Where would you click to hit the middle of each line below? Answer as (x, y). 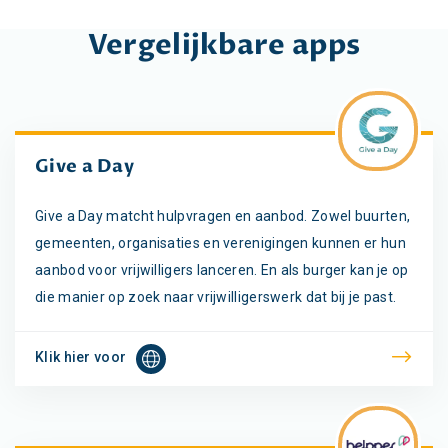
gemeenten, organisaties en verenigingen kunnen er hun (220, 242)
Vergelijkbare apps (224, 44)
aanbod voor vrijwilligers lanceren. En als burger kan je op (222, 269)
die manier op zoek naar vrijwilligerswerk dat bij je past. (216, 296)
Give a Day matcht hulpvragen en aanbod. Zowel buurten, (223, 215)
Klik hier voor (81, 356)
